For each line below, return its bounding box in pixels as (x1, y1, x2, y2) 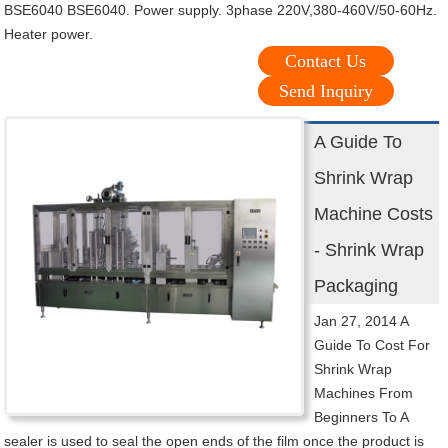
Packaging (314, 276, 399, 297)
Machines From (314, 385, 414, 402)
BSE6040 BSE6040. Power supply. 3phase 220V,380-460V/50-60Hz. (4, 2, 438, 19)
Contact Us (285, 51, 367, 72)
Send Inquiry (278, 81, 373, 102)
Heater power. (4, 26, 94, 43)
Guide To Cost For (314, 337, 431, 354)
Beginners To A (314, 409, 409, 426)
